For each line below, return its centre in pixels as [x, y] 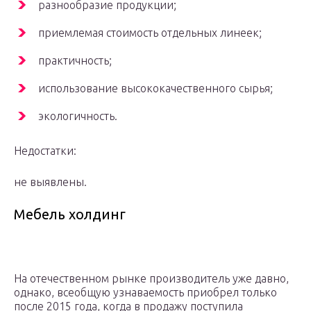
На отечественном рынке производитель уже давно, [151, 279]
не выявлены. [50, 182]
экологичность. [78, 116]
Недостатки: [45, 151]
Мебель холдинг [70, 215]
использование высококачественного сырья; [155, 89]
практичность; [75, 61]
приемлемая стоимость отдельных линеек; [150, 33]
